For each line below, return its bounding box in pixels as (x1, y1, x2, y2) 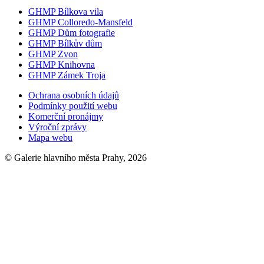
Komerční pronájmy (28, 111, 103, 122)
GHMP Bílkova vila (28, 6, 103, 17)
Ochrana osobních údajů (28, 90, 119, 101)
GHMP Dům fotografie (28, 28, 115, 38)
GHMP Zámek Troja (28, 70, 105, 81)
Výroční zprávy (28, 122, 87, 133)
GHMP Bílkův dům (28, 38, 102, 49)
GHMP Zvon (28, 49, 78, 60)
